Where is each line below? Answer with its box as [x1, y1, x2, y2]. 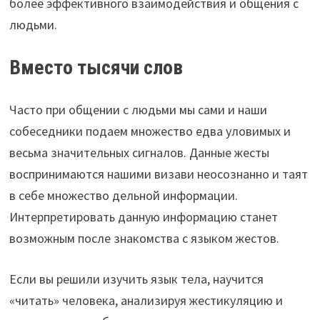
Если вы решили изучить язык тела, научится [9, 270, 264, 287]
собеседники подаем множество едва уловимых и [9, 122, 291, 139]
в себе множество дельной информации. [9, 186, 238, 204]
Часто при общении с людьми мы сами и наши [9, 101, 267, 118]
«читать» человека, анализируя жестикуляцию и [9, 291, 283, 309]
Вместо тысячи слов [9, 55, 183, 79]
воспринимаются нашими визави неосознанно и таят [9, 165, 308, 182]
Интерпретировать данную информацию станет [9, 208, 278, 225]
